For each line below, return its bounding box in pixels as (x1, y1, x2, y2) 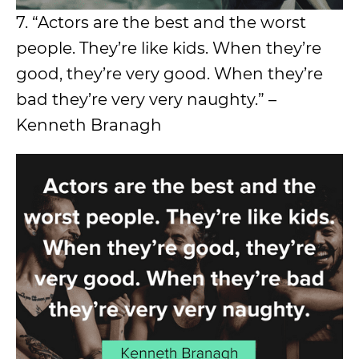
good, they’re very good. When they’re (16, 64, 323, 84)
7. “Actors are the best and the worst (16, 13, 306, 33)
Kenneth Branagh (16, 115, 162, 135)
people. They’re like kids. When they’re (16, 38, 321, 58)
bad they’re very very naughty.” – (16, 90, 276, 110)
